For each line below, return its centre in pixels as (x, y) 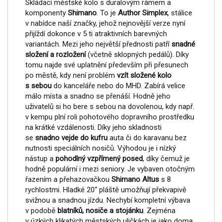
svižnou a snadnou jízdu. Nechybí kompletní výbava (108, 200)
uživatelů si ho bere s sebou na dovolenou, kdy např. (110, 107)
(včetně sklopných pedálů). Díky (137, 55)
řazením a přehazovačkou (68, 179)
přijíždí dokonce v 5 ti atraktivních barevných (96, 34)
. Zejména (159, 211)
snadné (183, 44)
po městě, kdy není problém (71, 75)
